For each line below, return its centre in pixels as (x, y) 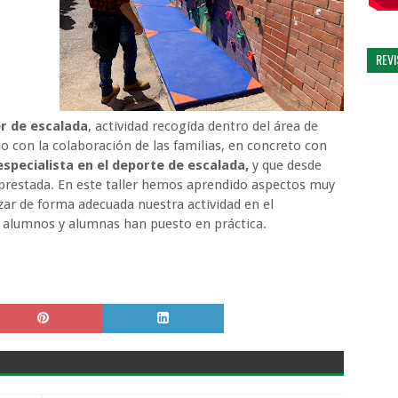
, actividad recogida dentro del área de (203, 126)
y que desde (287, 165)
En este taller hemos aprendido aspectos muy (195, 185)
